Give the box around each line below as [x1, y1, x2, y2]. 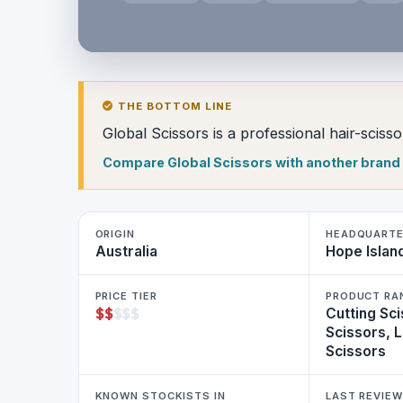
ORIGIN [94, 227, 135, 240]
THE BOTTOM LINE [113, 99, 233, 112]
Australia [94, 242, 157, 260]
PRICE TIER [94, 290, 157, 303]
